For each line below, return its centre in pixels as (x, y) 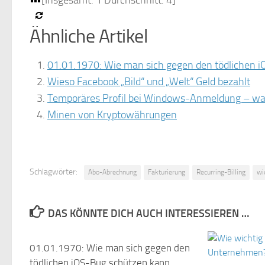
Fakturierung (167, 172)
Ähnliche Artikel (88, 36)
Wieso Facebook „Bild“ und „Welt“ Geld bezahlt (149, 82)
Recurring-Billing (221, 172)
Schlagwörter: (54, 172)
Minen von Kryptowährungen (112, 115)
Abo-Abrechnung (112, 172)
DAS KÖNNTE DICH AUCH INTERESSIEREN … (148, 214)
